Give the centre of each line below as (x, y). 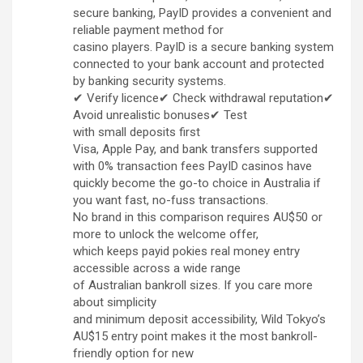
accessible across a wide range (157, 269)
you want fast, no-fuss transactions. (171, 201)
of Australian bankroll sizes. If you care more (193, 286)
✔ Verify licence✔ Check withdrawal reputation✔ (203, 98)
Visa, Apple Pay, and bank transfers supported (195, 149)
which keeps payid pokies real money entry (186, 252)
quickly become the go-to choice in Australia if (197, 184)
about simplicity (115, 303)
